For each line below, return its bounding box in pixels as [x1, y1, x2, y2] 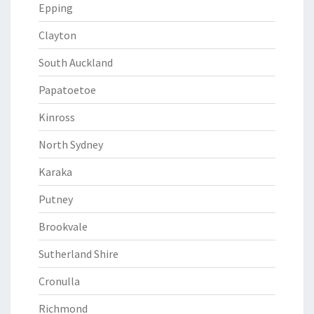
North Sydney [39, 137, 103, 151]
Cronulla [39, 274, 80, 288]
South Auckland [39, 55, 113, 69]
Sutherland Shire [39, 247, 118, 261]
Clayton [39, 28, 76, 42]
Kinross [39, 110, 75, 124]
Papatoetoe [39, 83, 96, 97]
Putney [39, 192, 73, 206]
